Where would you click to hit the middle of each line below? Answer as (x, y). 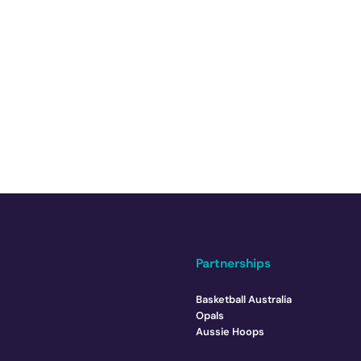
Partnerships (234, 264)
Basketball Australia (244, 300)
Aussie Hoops (230, 332)
